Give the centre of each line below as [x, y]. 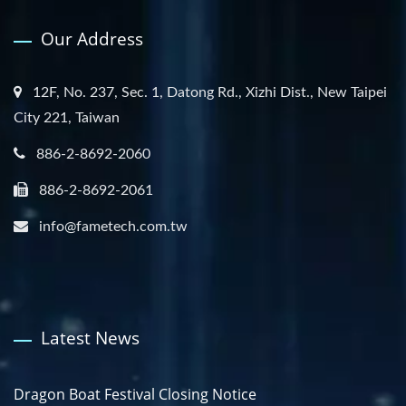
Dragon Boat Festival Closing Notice [135, 394]
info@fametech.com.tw [113, 226]
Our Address [92, 39]
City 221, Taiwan [67, 117]
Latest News [90, 338]
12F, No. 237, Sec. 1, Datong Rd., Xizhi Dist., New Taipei [210, 92]
